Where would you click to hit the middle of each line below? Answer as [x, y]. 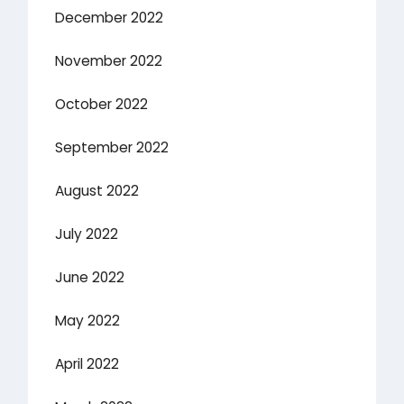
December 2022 [110, 18]
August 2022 [97, 191]
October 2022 [102, 105]
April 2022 [87, 364]
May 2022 [88, 321]
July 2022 [87, 234]
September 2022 [112, 148]
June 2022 [90, 278]
